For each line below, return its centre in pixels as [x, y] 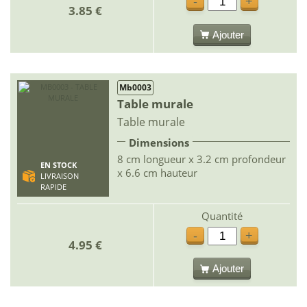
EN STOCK [58, 165]
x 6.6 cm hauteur [157, 172]
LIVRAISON [59, 176]
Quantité [222, 216]
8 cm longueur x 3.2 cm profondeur [201, 159]
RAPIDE [53, 187]
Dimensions [159, 142]
